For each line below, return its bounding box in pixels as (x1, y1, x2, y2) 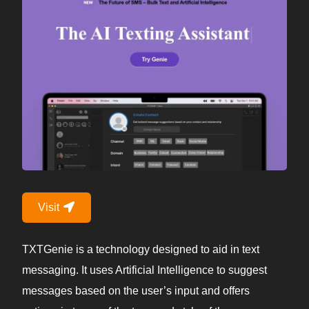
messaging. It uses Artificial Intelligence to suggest (22, 264, 267, 277)
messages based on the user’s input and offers (22, 285, 250, 297)
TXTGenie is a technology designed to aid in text (22, 243, 259, 256)
